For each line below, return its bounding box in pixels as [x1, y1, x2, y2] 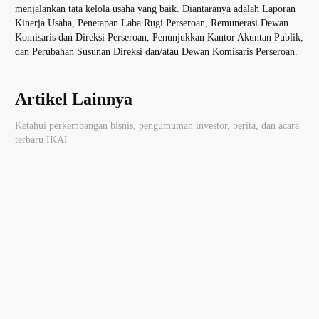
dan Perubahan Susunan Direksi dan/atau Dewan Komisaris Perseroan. [15, 46, 298, 58]
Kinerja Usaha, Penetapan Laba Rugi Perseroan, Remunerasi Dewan [15, 18, 288, 29]
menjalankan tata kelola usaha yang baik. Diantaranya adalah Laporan [15, 4, 296, 15]
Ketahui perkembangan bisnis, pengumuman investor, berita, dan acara [15, 120, 299, 132]
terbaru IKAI [15, 135, 68, 146]
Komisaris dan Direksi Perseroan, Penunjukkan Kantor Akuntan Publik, [15, 32, 303, 43]
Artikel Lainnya [15, 90, 132, 109]
